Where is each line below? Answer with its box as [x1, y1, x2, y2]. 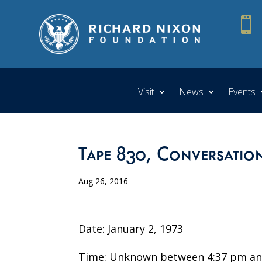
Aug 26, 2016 [78, 175, 129, 187]
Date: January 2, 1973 [78, 221, 184, 236]
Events [228, 85, 256, 98]
